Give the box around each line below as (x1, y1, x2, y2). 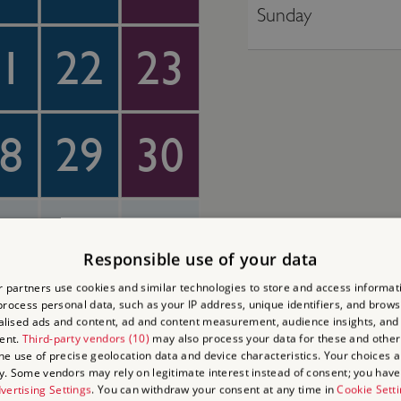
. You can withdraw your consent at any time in (91, 381, 337, 397)
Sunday (256, 3, 311, 26)
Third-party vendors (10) (21, 330, 149, 346)
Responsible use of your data (83, 248, 318, 270)
